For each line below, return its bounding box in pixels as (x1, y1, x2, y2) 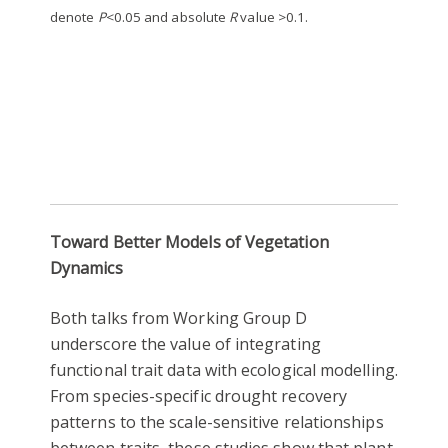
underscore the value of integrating (50, 333, 321, 356)
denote (50, 8, 98, 27)
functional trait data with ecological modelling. (50, 359, 398, 382)
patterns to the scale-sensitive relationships (50, 411, 384, 434)
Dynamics (50, 257, 123, 280)
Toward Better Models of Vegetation (50, 231, 329, 254)
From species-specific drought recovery (50, 385, 348, 408)
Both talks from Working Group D (50, 307, 308, 330)
